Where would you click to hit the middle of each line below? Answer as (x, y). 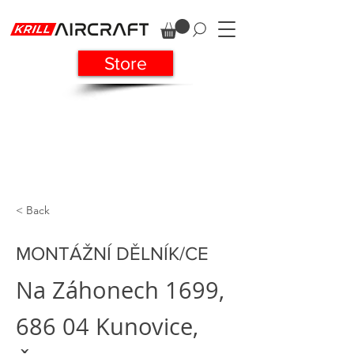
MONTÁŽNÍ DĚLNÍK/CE (112, 253)
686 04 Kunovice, (107, 326)
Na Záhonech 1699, (120, 290)
